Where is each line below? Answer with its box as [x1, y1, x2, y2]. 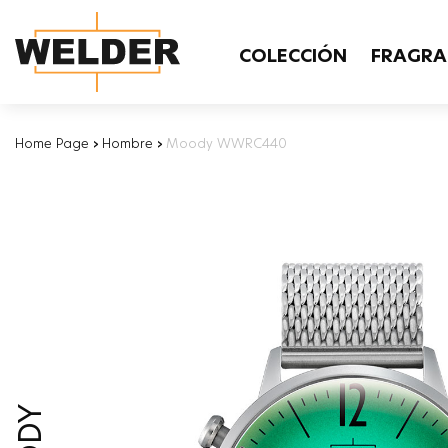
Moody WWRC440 [166, 134, 287, 152]
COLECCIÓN [239, 42, 347, 68]
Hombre [102, 134, 153, 152]
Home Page [15, 134, 89, 152]
